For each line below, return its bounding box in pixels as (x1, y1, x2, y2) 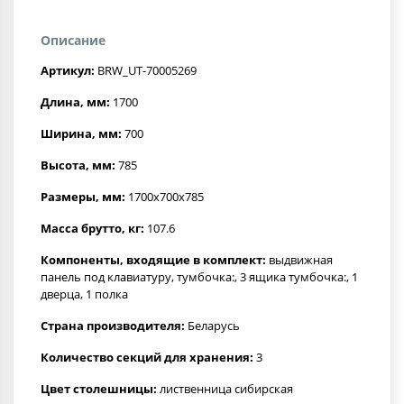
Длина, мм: (41, 93, 110, 110)
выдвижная (266, 251, 333, 268)
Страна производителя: (41, 317, 185, 334)
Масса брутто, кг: (41, 219, 144, 236)
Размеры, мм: (41, 188, 125, 205)
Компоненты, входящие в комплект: (41, 251, 266, 268)
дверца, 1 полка (41, 285, 128, 302)
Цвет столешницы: (41, 380, 157, 397)
